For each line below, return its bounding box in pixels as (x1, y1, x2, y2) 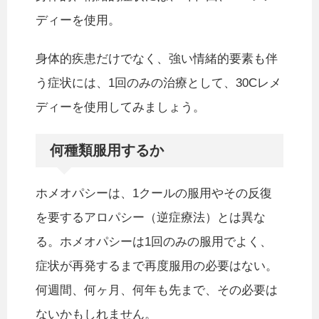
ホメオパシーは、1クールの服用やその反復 (36, 187, 272, 201)
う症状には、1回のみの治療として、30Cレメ (36, 76, 281, 90)
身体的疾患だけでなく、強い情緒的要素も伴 (36, 52, 278, 66)
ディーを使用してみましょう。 (36, 100, 205, 115)
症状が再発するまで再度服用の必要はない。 (36, 259, 278, 273)
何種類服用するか (50, 142, 164, 159)
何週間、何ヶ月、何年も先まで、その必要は (36, 283, 278, 298)
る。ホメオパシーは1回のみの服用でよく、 (36, 235, 272, 249)
